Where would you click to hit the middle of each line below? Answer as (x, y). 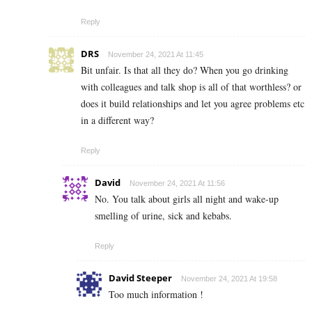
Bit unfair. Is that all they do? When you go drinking (185, 70)
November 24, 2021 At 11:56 (177, 183)
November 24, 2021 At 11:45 (156, 54)
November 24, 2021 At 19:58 (229, 278)
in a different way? (117, 120)
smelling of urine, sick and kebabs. (163, 215)
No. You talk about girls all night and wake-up (187, 198)
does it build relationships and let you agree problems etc (193, 103)
